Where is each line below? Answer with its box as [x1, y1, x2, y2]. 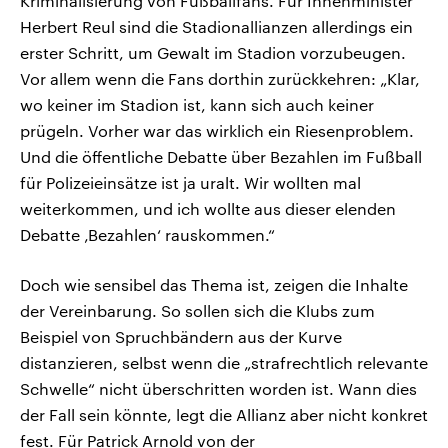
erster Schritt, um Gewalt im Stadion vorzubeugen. [20, 43, 406, 63]
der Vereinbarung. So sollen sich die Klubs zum [20, 301, 375, 321]
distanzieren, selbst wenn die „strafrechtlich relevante [20, 353, 428, 373]
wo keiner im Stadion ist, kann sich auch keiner [20, 95, 374, 115]
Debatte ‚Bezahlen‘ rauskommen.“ [20, 225, 275, 245]
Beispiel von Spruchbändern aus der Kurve [20, 327, 342, 347]
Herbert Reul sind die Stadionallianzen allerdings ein [20, 17, 413, 37]
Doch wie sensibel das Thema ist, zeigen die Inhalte [20, 275, 408, 295]
